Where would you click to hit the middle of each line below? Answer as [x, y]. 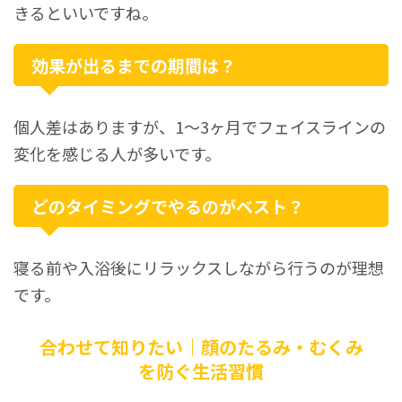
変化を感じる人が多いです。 [117, 154]
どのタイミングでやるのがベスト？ [168, 206]
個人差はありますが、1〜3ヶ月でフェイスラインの [200, 127]
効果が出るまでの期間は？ [134, 66]
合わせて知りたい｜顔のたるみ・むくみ [201, 347]
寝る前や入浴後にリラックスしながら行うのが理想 [199, 268]
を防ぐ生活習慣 [201, 371]
